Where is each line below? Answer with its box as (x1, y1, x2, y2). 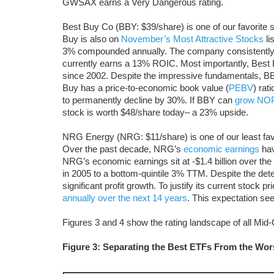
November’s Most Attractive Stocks (121, 33, 264, 44)
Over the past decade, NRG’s (62, 143, 183, 154)
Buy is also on (62, 33, 121, 44)
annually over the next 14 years (62, 192, 187, 203)
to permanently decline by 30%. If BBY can (62, 94, 235, 105)
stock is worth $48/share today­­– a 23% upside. (62, 106, 248, 117)
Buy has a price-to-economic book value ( (62, 82, 229, 93)
